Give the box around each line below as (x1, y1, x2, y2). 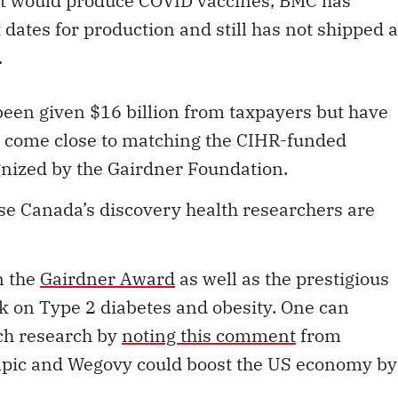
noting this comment (122, 323, 296, 348)
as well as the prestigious (175, 267, 389, 291)
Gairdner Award (40, 267, 175, 291)
